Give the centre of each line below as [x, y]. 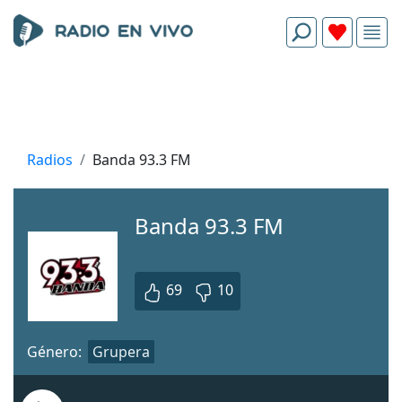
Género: [54, 351]
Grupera [121, 351]
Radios [50, 160]
